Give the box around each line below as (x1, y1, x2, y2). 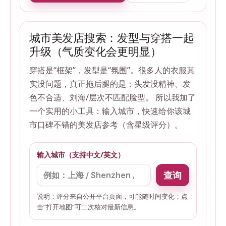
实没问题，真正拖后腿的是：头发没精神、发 (29, 78, 191, 90)
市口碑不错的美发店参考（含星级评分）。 (29, 119, 183, 131)
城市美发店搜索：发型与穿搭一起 (29, 30, 194, 45)
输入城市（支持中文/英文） (37, 150, 125, 160)
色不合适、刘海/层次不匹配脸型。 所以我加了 (29, 91, 196, 103)
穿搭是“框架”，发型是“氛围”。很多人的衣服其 (29, 64, 195, 76)
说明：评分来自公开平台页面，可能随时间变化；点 (37, 192, 188, 201)
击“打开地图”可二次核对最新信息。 (37, 202, 140, 212)
